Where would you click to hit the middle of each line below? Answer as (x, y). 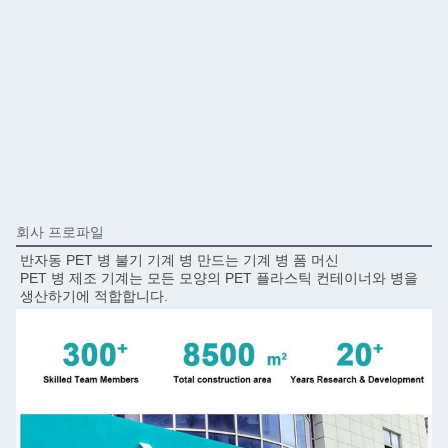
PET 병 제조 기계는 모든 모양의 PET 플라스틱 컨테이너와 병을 (219, 278)
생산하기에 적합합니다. (94, 296)
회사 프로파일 (60, 232)
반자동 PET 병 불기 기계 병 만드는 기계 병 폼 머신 (179, 260)
